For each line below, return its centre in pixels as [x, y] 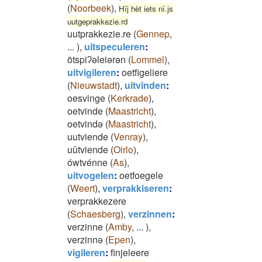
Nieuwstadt [94, 85]
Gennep [153, 34]
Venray [128, 137]
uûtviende [88, 149]
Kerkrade [130, 98]
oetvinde [85, 111]
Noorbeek [91, 8]
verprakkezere [97, 201]
